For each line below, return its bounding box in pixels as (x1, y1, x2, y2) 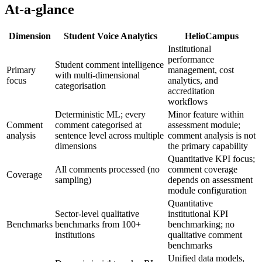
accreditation (168, 85, 215, 96)
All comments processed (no (55, 164, 160, 174)
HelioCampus (185, 30, 239, 41)
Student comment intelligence (55, 59, 164, 70)
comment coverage (168, 164, 237, 174)
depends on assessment (168, 174, 253, 185)
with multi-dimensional (55, 70, 140, 80)
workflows (168, 96, 208, 106)
